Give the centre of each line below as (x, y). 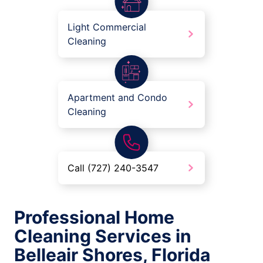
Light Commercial (107, 27)
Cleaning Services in (103, 236)
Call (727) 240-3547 (113, 168)
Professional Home (94, 218)
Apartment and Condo (117, 98)
